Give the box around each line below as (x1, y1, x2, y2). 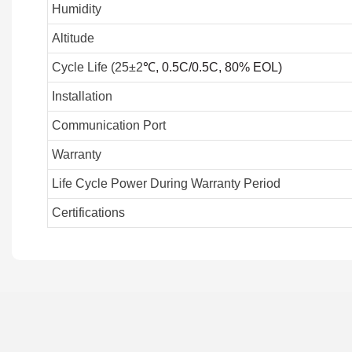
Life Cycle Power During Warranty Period (51, 177, 280, 191)
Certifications (51, 206, 125, 220)
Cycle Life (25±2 (51, 60, 143, 75)
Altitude (51, 31, 94, 46)
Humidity (51, 2, 101, 16)
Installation (51, 90, 112, 104)
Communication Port (51, 119, 166, 133)
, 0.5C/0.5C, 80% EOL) (155, 60, 282, 75)
